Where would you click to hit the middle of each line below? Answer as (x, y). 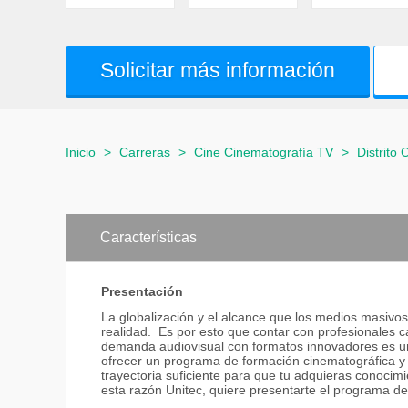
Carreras (145, 152)
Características (148, 237)
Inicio (81, 152)
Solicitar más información (218, 70)
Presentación (142, 292)
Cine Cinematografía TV (264, 152)
